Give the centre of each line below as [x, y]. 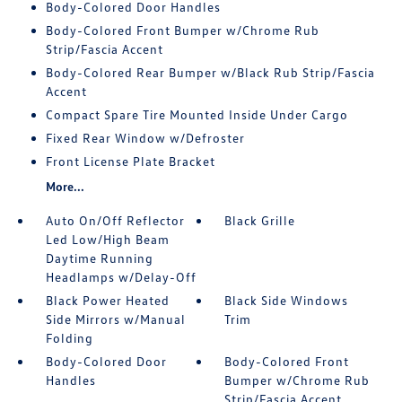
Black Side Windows [287, 301]
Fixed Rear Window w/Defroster [145, 138]
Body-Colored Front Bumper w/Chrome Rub [182, 31]
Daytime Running [99, 258]
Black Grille [260, 221]
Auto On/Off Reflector [115, 221]
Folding [69, 338]
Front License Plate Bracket [130, 162]
